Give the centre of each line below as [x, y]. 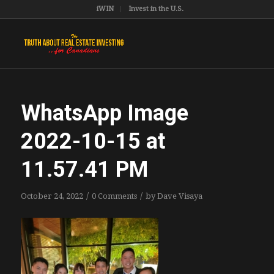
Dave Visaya [180, 196]
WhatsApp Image [104, 113]
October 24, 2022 [52, 196]
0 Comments [114, 196]
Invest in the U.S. [156, 9]
